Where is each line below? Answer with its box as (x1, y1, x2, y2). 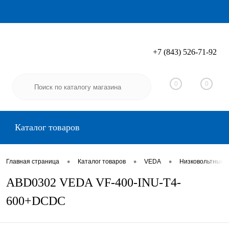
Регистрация (175, 54, 217, 63)
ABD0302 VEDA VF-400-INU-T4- (6, 176, 181, 189)
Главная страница (6, 158, 59, 166)
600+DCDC (6, 194, 65, 208)
